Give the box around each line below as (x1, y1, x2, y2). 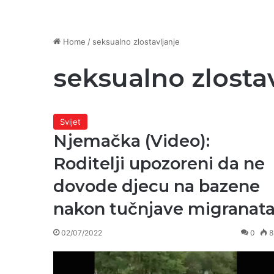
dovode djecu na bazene (53, 176, 260, 196)
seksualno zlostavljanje (92, 37, 180, 46)
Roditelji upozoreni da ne (53, 154, 265, 174)
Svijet (60, 117, 81, 127)
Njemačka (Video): (53, 131, 210, 151)
